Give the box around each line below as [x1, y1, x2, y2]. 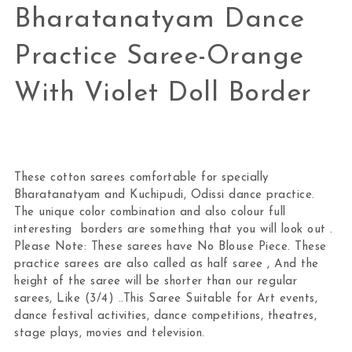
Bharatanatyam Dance [14, 5, 305, 34]
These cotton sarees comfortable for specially [14, 171, 269, 184]
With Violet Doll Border [14, 79, 312, 108]
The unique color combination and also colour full [14, 206, 286, 218]
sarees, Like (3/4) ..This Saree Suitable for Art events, [14, 292, 318, 305]
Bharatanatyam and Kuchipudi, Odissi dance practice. [14, 189, 315, 201]
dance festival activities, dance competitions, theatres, [14, 310, 317, 322]
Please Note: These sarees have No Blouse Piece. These [14, 240, 327, 253]
